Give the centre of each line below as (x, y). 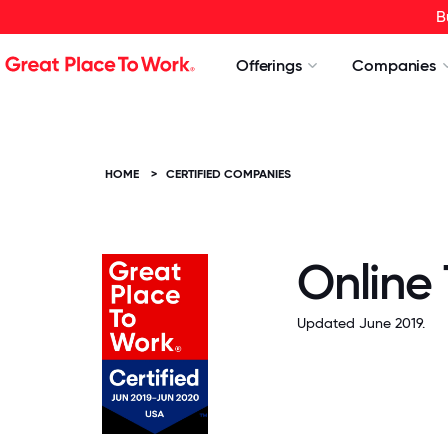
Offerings (269, 65)
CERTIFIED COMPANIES (228, 174)
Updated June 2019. (361, 323)
